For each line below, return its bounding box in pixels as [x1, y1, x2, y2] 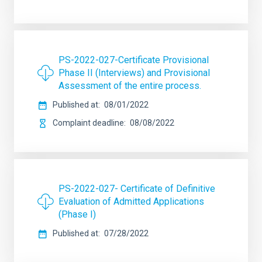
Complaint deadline [53, 118, 124, 127]
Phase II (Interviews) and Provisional [58, 67, 210, 78]
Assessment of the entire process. [58, 80, 201, 91]
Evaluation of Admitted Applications [58, 196, 204, 207]
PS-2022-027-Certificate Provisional [58, 54, 209, 65]
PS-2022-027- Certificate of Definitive [58, 183, 215, 194]
